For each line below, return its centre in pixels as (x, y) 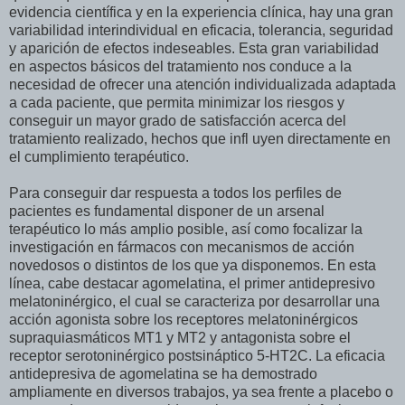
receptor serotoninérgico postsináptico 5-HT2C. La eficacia (197, 356)
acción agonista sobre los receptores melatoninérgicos (184, 320)
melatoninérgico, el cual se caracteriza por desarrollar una (194, 302)
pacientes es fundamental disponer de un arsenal (167, 212)
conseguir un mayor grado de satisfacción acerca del (178, 121)
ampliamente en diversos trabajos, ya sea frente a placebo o (201, 392)
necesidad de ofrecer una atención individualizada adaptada (202, 85)
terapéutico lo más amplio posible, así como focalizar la (186, 230)
